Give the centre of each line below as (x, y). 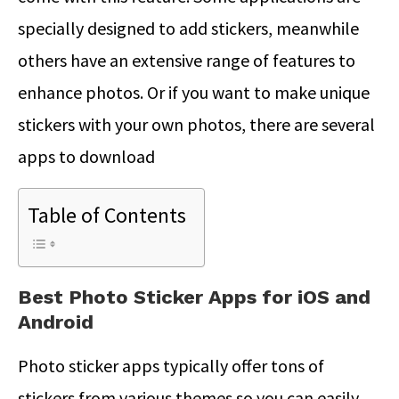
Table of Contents (107, 215)
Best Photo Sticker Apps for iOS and (194, 297)
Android (56, 322)
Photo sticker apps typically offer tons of (171, 365)
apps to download (88, 156)
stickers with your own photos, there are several (196, 124)
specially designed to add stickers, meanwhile (188, 28)
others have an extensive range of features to (187, 60)
